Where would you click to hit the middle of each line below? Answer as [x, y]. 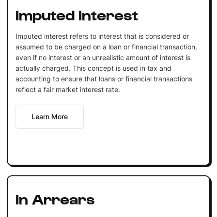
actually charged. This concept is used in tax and [93, 68]
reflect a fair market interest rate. [68, 89]
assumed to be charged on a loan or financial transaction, [106, 46]
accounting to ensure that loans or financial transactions [104, 78]
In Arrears [55, 198]
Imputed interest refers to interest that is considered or [102, 36]
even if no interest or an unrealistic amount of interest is [103, 57]
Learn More [49, 116]
